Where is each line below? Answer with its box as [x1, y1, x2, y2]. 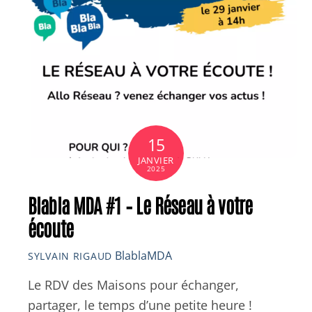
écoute [28, 214, 73, 241]
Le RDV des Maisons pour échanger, [28, 276, 239, 294]
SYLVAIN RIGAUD [28, 249, 112, 263]
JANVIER [138, 153, 174, 166]
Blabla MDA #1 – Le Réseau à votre [28, 192, 253, 218]
